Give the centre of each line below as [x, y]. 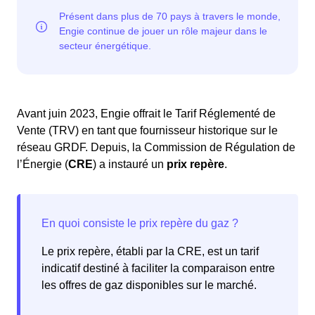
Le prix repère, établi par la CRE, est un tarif [150, 252]
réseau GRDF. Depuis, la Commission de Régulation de [156, 148]
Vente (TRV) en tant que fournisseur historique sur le [147, 131]
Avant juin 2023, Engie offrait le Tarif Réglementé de [146, 114]
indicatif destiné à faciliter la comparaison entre [158, 269]
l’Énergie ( [43, 165]
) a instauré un [130, 165]
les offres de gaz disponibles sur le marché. [149, 285]
